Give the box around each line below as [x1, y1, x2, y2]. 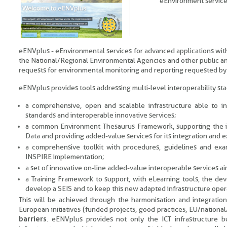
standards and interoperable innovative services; [25, 111, 176, 119]
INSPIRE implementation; [25, 153, 104, 161]
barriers [19, 215, 47, 223]
